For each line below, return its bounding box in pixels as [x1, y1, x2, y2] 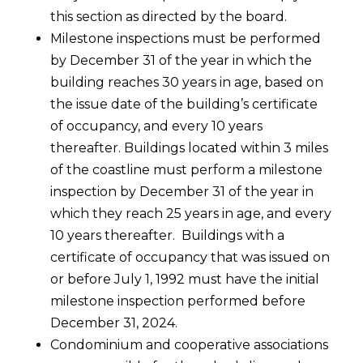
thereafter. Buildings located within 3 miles [50, 140, 329, 156]
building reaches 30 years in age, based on [50, 75, 324, 90]
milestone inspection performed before [50, 293, 306, 309]
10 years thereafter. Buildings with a [50, 228, 285, 243]
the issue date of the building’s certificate [50, 96, 318, 112]
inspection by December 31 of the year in [50, 184, 314, 199]
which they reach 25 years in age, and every [50, 206, 332, 221]
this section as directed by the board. [50, 9, 288, 24]
